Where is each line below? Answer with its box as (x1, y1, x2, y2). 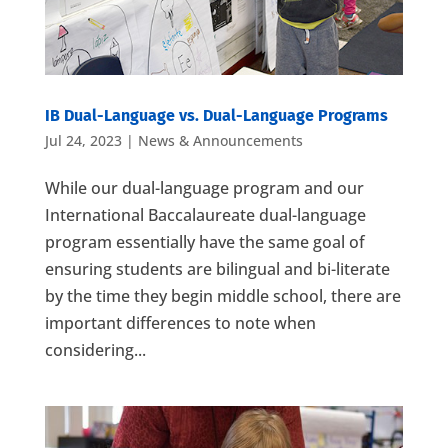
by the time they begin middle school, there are (44, 285, 401, 308)
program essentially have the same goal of (44, 231, 365, 254)
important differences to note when (44, 312, 316, 335)
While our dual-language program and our (44, 177, 364, 200)
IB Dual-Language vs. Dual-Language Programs (44, 106, 388, 126)
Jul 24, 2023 (44, 131, 122, 151)
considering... (44, 339, 146, 362)
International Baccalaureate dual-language (44, 204, 366, 227)
